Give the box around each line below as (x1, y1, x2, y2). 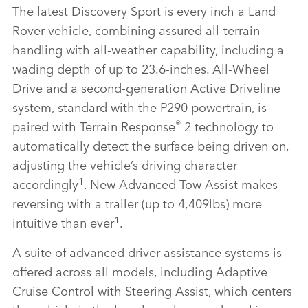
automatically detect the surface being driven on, (12, 136, 289, 155)
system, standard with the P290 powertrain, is (12, 98, 267, 116)
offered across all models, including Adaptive (12, 262, 267, 280)
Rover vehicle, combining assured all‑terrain (12, 21, 260, 39)
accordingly (12, 175, 78, 193)
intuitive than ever (12, 213, 114, 232)
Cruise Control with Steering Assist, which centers (12, 281, 292, 300)
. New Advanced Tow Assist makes (84, 175, 278, 193)
